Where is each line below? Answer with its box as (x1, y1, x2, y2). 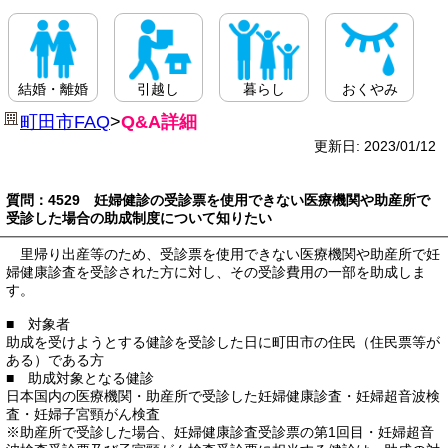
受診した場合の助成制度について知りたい (6, 210, 272, 227)
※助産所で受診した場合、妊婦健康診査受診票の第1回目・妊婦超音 (6, 424, 434, 441)
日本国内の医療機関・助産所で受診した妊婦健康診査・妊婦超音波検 (6, 388, 440, 405)
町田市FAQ (20, 112, 110, 133)
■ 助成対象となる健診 (6, 370, 154, 387)
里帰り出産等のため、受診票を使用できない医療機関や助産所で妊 (6, 246, 440, 263)
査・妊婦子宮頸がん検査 (6, 406, 160, 423)
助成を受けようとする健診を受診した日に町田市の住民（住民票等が (6, 334, 440, 351)
